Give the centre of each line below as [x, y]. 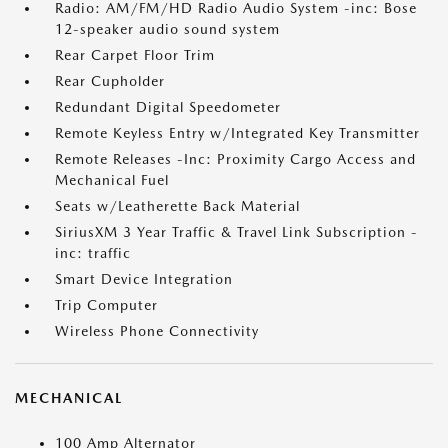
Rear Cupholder [110, 81]
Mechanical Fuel [112, 180]
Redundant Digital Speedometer [168, 107]
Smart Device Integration [144, 279]
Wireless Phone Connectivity [157, 331]
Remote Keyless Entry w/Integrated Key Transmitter [237, 133]
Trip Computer [106, 305]
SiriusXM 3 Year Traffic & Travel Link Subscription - [236, 232]
